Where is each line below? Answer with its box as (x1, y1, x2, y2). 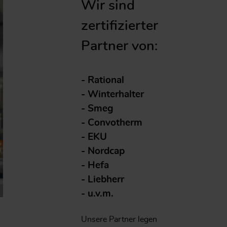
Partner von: (81, 39, 158, 53)
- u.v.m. (81, 188, 113, 199)
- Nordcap (81, 146, 125, 156)
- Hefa (81, 160, 109, 170)
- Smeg (81, 103, 113, 113)
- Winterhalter (81, 89, 144, 99)
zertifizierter (81, 18, 158, 32)
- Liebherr (81, 174, 124, 184)
